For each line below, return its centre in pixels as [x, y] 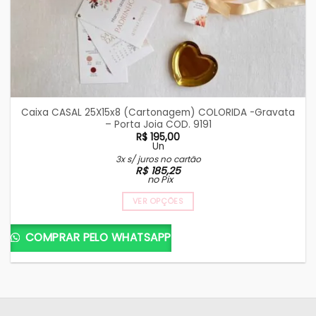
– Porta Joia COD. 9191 [158, 124]
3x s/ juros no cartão [158, 159]
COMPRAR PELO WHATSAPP [97, 237]
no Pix [160, 179]
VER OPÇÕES [158, 201]
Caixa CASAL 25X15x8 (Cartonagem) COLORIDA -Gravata [158, 112]
